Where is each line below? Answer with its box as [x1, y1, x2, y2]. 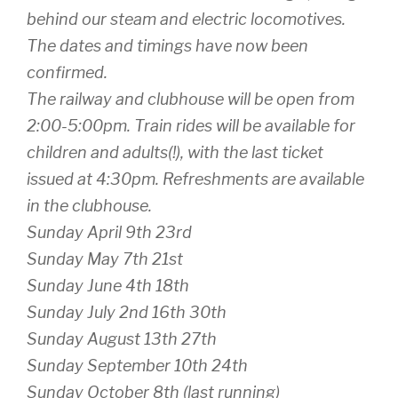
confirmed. [27, 62, 107, 82]
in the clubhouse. [27, 195, 152, 215]
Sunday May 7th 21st [27, 249, 183, 268]
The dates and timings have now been [27, 36, 308, 55]
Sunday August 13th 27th [27, 329, 217, 348]
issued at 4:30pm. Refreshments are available [27, 169, 364, 188]
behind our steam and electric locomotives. [27, 9, 346, 28]
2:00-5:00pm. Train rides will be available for [27, 115, 355, 135]
